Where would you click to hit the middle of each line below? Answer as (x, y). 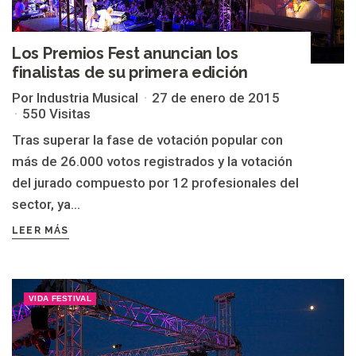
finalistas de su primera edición (130, 72)
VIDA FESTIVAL (60, 298)
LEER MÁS (41, 230)
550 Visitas (56, 113)
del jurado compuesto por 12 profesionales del (155, 182)
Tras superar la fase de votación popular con (147, 139)
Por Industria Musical (75, 97)
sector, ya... (46, 204)
